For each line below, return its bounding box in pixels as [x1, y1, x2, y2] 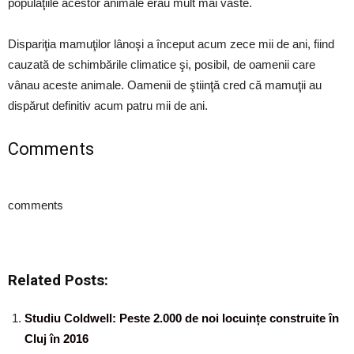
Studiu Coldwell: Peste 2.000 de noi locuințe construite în [24, 311, 339, 325]
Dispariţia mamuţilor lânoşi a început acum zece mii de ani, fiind [8, 37, 334, 51]
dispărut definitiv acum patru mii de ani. [8, 99, 208, 112]
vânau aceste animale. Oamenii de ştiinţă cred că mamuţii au [8, 78, 322, 92]
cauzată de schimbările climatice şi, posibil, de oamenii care [8, 58, 315, 71]
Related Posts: [8, 272, 108, 289]
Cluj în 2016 [24, 332, 88, 345]
